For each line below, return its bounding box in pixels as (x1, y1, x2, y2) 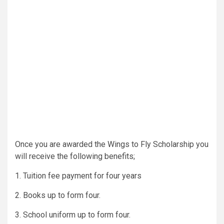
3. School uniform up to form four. (15, 209, 130, 219)
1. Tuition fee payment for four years (15, 170, 141, 180)
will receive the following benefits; (15, 151, 135, 161)
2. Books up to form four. (15, 190, 100, 200)
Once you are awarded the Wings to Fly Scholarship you (15, 139, 208, 149)
